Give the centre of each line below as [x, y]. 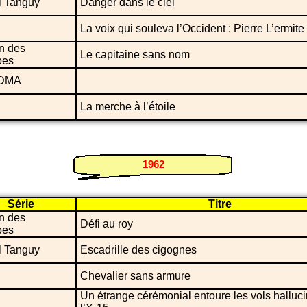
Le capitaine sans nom [135, 54]
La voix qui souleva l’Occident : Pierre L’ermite [192, 28]
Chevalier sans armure [135, 275]
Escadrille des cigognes [138, 249]
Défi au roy [107, 223]
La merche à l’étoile [128, 106]
